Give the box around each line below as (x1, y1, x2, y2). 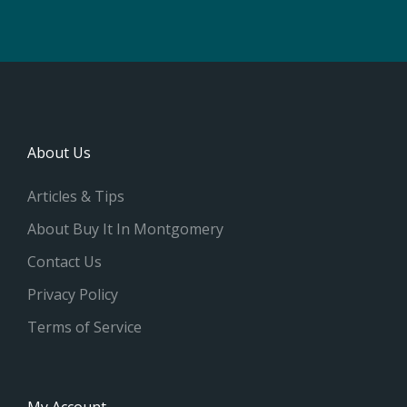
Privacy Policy (27, 283, 118, 304)
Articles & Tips (27, 185, 124, 206)
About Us (27, 142, 91, 163)
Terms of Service (27, 316, 142, 337)
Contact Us (27, 251, 102, 272)
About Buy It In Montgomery (27, 218, 223, 239)
